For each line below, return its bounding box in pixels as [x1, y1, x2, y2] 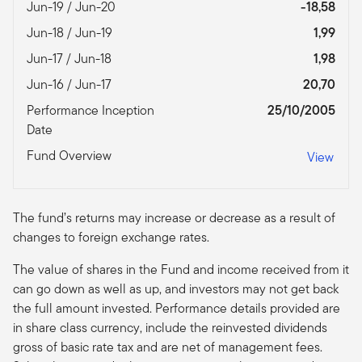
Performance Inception [27, 100, 154, 120]
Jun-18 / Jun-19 [27, 23, 116, 42]
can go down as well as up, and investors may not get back [13, 279, 339, 298]
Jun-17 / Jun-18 [27, 48, 115, 68]
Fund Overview [27, 145, 115, 165]
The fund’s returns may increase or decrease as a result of [13, 208, 335, 227]
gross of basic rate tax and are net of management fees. [13, 337, 322, 356]
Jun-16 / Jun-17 [27, 74, 115, 94]
